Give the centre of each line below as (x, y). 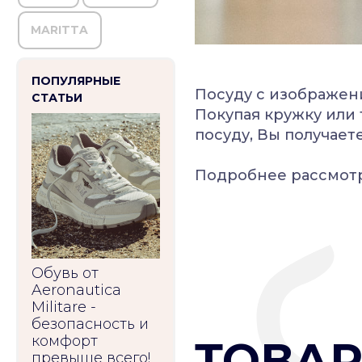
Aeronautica (76, 290)
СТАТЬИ (57, 98)
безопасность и (90, 324)
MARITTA (60, 29)
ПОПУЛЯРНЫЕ (76, 81)
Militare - (64, 307)
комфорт (65, 341)
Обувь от (65, 273)
